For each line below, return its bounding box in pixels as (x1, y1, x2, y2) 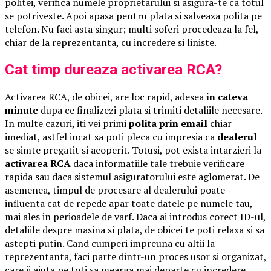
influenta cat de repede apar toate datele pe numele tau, (5, 196, 252, 210)
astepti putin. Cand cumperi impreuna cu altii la (5, 236, 215, 250)
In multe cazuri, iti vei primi (5, 116, 129, 130)
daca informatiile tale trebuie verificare (71, 156, 244, 170)
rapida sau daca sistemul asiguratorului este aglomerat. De (5, 169, 260, 183)
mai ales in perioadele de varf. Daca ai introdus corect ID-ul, (5, 209, 266, 223)
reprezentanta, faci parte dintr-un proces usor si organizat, (5, 249, 266, 263)
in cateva (206, 90, 248, 103)
